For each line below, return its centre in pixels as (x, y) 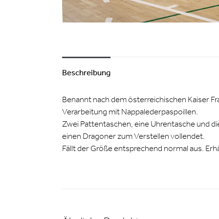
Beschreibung (86, 72)
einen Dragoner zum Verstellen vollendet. (133, 136)
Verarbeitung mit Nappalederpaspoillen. (130, 111)
